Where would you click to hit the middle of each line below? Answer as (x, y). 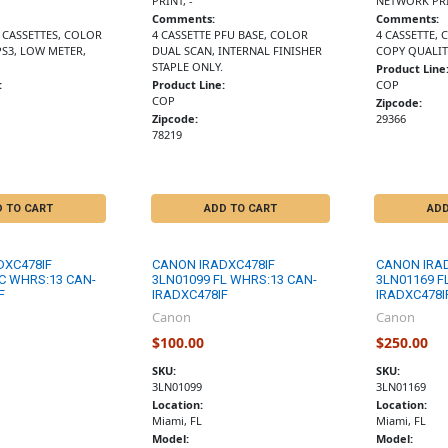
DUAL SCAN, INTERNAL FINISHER (237, 51)
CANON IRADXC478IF (214, 264)
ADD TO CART (240, 208)
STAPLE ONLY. (188, 67)
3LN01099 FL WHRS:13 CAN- (235, 279)
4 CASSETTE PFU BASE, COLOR (230, 35)
